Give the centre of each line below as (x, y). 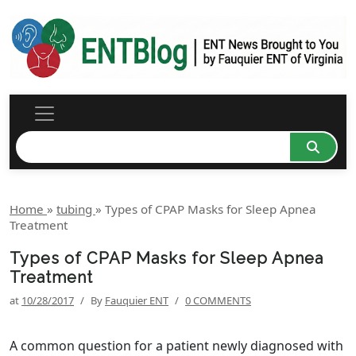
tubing (76, 209)
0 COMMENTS (218, 301)
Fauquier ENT (137, 301)
